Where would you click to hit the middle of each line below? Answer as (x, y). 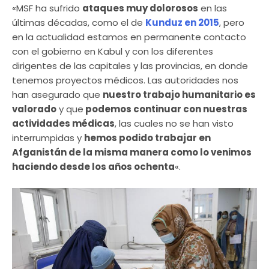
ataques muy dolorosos (140, 8)
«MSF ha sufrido (47, 8)
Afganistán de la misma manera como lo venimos (132, 153)
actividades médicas (63, 124)
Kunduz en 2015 (182, 23)
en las (213, 8)
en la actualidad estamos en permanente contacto (129, 37)
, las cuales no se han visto (174, 124)
